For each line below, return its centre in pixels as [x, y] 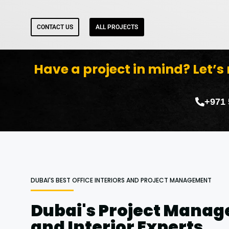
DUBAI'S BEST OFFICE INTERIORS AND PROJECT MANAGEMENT [121, 180]
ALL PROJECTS [117, 27]
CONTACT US [55, 27]
